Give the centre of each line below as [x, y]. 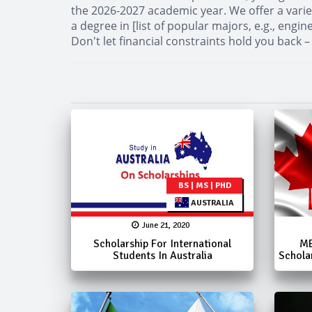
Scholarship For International [163, 243]
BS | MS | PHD [204, 185]
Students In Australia [162, 255]
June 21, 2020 [166, 225]
